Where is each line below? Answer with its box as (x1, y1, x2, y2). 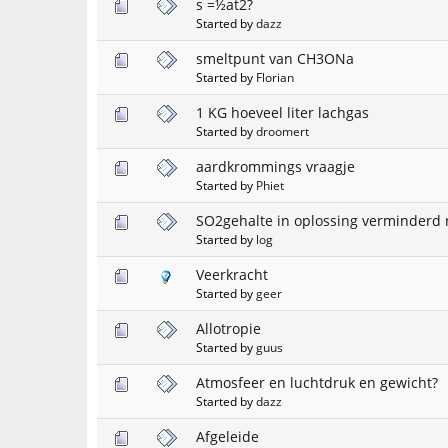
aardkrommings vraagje (196, 156, 355, 176)
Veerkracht (196, 264, 268, 284)
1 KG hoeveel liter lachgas (196, 102, 369, 122)
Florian (256, 68, 294, 85)
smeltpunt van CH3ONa (196, 48, 354, 68)
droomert (256, 122, 309, 139)
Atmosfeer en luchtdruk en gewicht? (196, 372, 438, 392)
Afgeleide (196, 426, 259, 446)
